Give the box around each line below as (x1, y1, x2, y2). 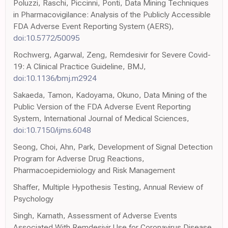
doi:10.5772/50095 (13, 33, 80, 43)
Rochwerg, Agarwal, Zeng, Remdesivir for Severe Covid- (13, 49, 211, 60)
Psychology (13, 193, 53, 204)
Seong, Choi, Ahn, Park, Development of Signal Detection (13, 141, 213, 152)
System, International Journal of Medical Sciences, (13, 113, 189, 123)
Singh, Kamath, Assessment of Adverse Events (13, 210, 177, 220)
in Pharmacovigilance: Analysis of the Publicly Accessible (13, 9, 211, 19)
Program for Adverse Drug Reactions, (13, 153, 145, 163)
